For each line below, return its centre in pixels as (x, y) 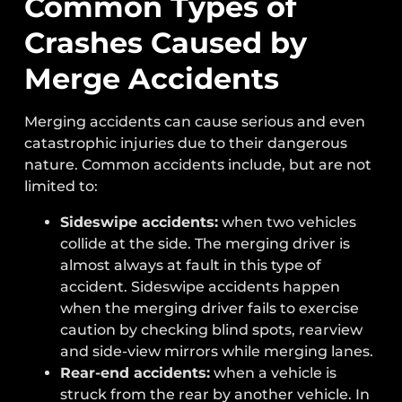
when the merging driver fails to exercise (210, 308)
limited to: (61, 186)
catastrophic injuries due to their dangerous (186, 143)
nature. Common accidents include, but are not (198, 164)
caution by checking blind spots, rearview (212, 329)
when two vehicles (288, 222)
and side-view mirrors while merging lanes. (217, 351)
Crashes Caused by (166, 42)
